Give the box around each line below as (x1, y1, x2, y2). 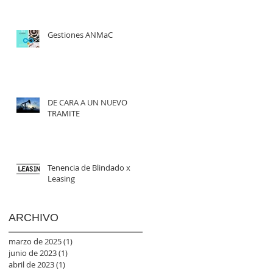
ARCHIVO (9, 211, 58, 224)
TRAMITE (48, 107, 80, 119)
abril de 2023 (9, 258, 54, 270)
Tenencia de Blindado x (48, 161, 130, 173)
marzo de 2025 (9, 235, 62, 247)
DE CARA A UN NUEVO (48, 96, 127, 108)
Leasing (48, 172, 75, 184)
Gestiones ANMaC (48, 29, 113, 40)
